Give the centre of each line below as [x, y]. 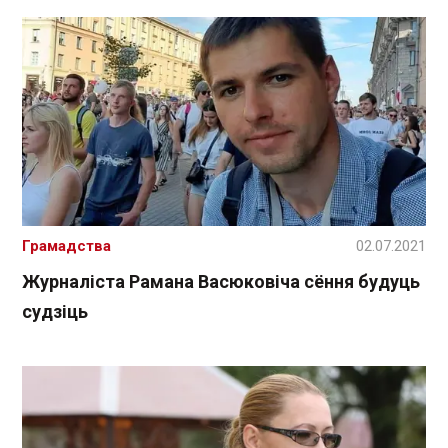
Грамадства [66, 245]
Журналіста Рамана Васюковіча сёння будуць [221, 281]
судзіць [55, 311]
